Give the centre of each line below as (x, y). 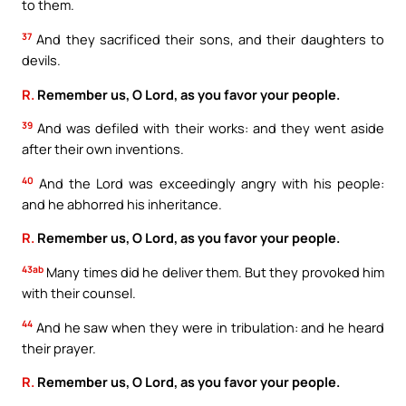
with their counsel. (79, 292)
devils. (41, 60)
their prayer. (59, 348)
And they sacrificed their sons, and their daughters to (208, 39)
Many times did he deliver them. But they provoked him (214, 271)
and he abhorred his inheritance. (122, 203)
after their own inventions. (103, 149)
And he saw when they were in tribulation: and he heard (208, 327)
